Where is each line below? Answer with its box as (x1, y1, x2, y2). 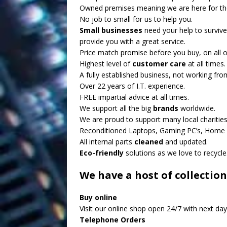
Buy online (80, 193, 117, 202)
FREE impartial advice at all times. (80, 92, 189, 102)
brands (153, 103, 180, 113)
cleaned (134, 137, 163, 146)
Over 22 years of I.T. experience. (80, 81, 185, 91)
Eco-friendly (80, 148, 124, 158)
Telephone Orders (80, 215, 145, 224)
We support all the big (80, 103, 153, 113)
